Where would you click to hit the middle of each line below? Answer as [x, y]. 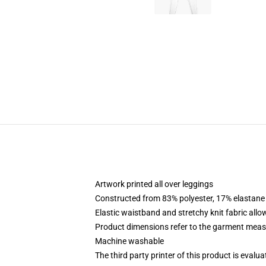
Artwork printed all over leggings [154, 184]
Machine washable [129, 241]
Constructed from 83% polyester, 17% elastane [180, 198]
